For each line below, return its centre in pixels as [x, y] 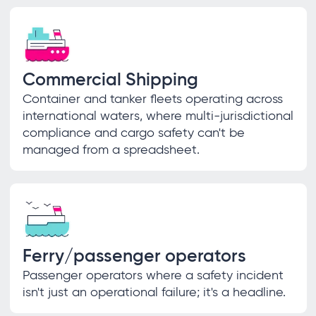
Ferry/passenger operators [134, 255]
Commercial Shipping [110, 79]
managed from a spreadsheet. [111, 149]
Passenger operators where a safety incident [153, 275]
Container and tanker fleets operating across [152, 98]
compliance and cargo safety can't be [133, 132]
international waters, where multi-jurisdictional [158, 115]
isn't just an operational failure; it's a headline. [154, 292]
